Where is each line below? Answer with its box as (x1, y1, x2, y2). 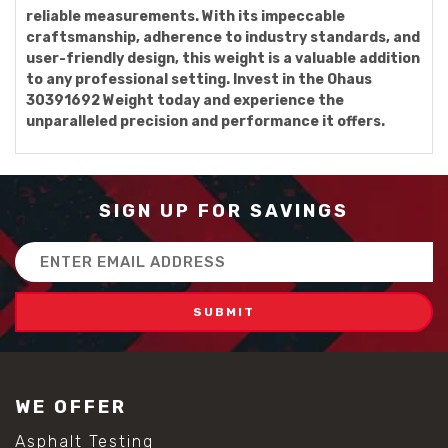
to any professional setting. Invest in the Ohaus (26, 71, 372, 88)
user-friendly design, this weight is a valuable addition (26, 50, 420, 67)
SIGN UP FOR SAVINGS (99, 200, 349, 222)
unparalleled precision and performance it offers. (26, 113, 385, 130)
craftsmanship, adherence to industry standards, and (26, 29, 420, 46)
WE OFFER (15, 396, 127, 418)
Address (15, 265, 75, 282)
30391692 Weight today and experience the (26, 92, 344, 109)
